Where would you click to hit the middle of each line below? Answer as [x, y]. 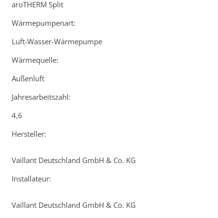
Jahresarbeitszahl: [41, 97]
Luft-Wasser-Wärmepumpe [57, 42]
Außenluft [28, 79]
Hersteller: [29, 134]
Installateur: [31, 179]
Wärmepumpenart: [44, 23]
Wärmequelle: [35, 60]
